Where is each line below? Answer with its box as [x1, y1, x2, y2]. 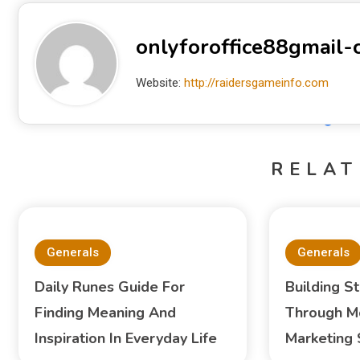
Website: [135, 76, 184, 90]
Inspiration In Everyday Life [34, 329, 217, 349]
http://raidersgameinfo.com [183, 76, 329, 90]
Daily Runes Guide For [34, 277, 185, 297]
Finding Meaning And [34, 303, 176, 323]
